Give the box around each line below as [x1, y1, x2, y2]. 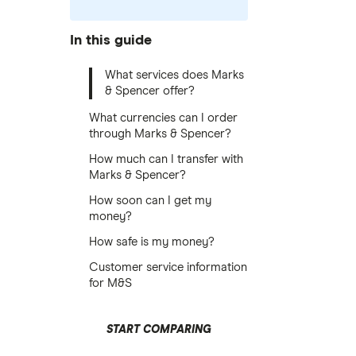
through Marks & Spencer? [89, 128, 231, 141]
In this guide [70, 33, 152, 48]
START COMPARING [106, 324, 211, 336]
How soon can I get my [89, 195, 211, 207]
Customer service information [89, 261, 247, 274]
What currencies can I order [89, 112, 238, 125]
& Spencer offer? [105, 85, 195, 98]
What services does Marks [105, 69, 244, 82]
